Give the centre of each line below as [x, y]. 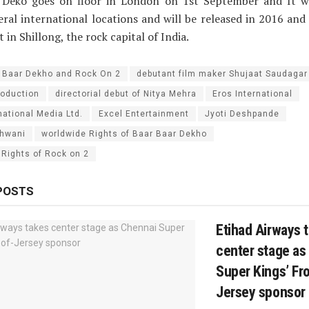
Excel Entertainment [144, 114]
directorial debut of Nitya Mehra [126, 94]
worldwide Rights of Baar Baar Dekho [124, 134]
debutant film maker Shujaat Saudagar [222, 74]
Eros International [252, 94]
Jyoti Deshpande [242, 114]
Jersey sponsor [261, 292]
